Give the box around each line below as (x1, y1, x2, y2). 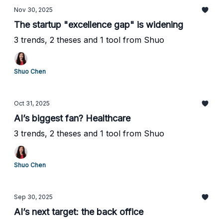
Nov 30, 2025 (14, 6, 53, 13)
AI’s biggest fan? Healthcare (14, 113, 130, 123)
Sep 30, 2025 (14, 193, 53, 201)
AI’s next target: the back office (14, 207, 143, 217)
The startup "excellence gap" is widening (14, 19, 183, 30)
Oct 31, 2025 (14, 100, 50, 107)
